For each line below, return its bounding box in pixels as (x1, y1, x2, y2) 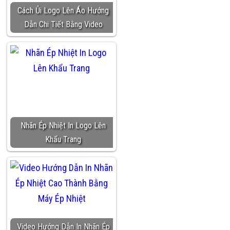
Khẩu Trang (45, 135, 81, 144)
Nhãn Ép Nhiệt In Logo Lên (21, 121, 106, 130)
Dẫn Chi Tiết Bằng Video (24, 20, 103, 29)
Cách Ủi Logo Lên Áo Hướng (17, 6, 109, 15)
